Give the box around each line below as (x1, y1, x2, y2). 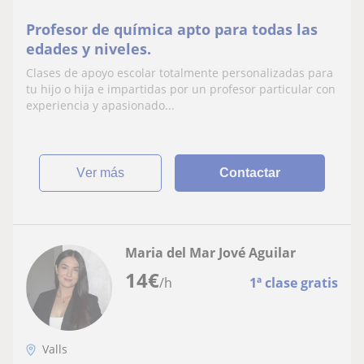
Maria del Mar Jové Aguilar (125, 244, 296, 262)
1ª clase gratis (249, 274, 338, 292)
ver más (85, 166, 125, 180)
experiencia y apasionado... (26, 97, 175, 113)
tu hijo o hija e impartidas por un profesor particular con (26, 81, 336, 97)
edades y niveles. (26, 39, 151, 58)
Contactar (219, 166, 281, 180)
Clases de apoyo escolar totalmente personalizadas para (26, 65, 333, 80)
